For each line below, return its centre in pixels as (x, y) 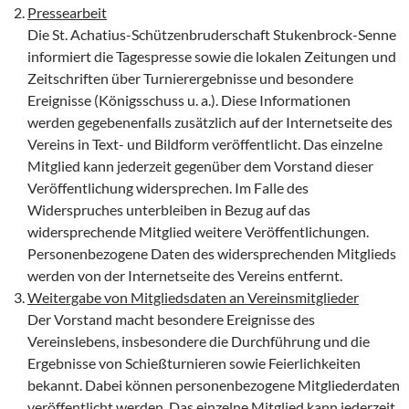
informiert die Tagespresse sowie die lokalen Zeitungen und (212, 57)
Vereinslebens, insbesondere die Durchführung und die (199, 341)
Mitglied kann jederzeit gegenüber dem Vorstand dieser (200, 166)
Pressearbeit (67, 13)
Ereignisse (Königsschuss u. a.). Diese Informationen (189, 100)
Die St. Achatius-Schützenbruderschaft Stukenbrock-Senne (212, 35)
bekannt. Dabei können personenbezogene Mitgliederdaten (214, 385)
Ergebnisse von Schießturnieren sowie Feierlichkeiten (194, 363)
